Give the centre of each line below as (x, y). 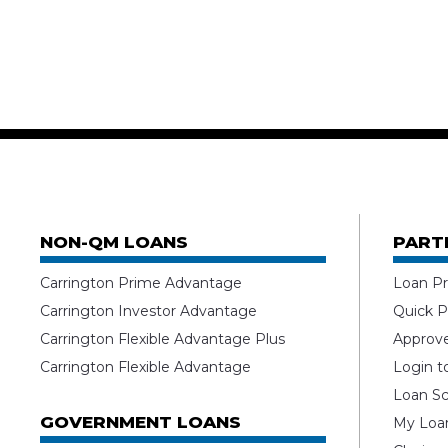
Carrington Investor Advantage (149, 311)
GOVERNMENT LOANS (141, 422)
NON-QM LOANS (114, 242)
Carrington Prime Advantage (141, 283)
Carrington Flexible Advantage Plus (163, 339)
